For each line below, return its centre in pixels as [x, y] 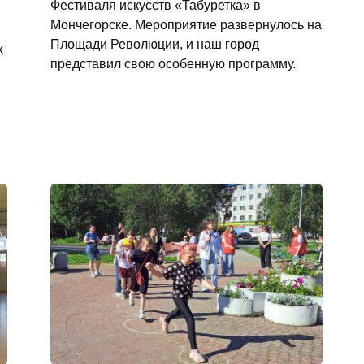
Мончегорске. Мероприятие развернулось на [186, 24]
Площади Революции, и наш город [154, 43]
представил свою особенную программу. [173, 63]
